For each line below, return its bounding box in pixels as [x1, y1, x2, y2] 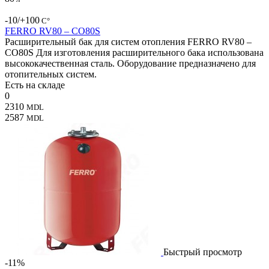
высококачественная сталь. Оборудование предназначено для [5, 58, 256, 68]
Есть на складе [5, 79, 65, 90]
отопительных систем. [5, 68, 97, 79]
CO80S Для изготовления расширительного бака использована [5, 47, 264, 58]
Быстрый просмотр [163, 246, 242, 257]
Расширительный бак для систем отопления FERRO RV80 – [5, 36, 252, 47]
